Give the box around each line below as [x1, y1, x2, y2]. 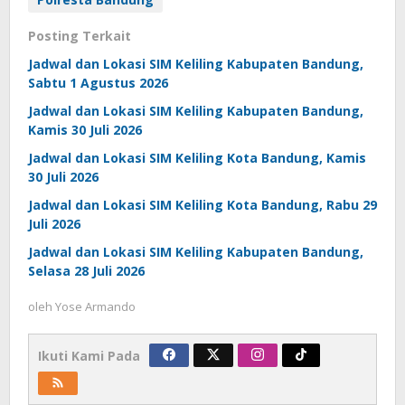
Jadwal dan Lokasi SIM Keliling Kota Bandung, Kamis [28, 149, 366, 167]
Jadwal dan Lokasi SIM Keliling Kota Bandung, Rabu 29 [28, 196, 377, 214]
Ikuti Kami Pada [38, 347, 140, 365]
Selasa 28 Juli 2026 [28, 262, 145, 280]
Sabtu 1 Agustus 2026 [28, 74, 168, 92]
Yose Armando [55, 298, 136, 316]
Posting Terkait [28, 27, 131, 45]
